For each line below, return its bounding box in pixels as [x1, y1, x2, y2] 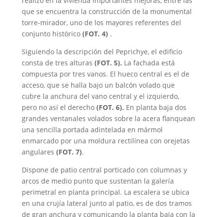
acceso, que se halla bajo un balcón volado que [21, 80, 175, 90]
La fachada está [124, 58, 175, 68]
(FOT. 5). [94, 58, 124, 68]
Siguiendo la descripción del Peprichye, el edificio [21, 47, 182, 57]
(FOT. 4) [82, 29, 110, 39]
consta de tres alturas [21, 58, 94, 68]
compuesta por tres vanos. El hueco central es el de [21, 69, 189, 79]
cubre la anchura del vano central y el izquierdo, [21, 92, 179, 101]
